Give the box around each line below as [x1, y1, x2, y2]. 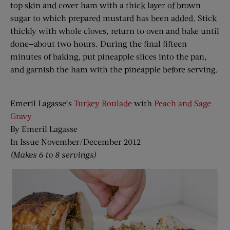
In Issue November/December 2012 [10, 137, 141, 146]
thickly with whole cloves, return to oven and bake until [10, 26, 219, 35]
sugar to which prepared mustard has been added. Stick [10, 13, 217, 23]
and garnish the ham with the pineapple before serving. [10, 64, 218, 74]
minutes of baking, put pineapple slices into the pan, [10, 51, 207, 61]
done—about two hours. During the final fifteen [10, 39, 187, 48]
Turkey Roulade [74, 98, 132, 108]
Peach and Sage [154, 98, 211, 108]
